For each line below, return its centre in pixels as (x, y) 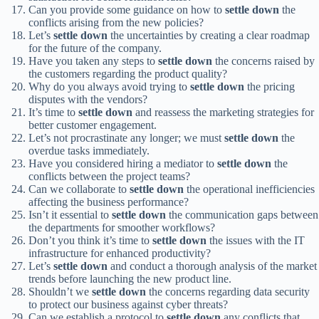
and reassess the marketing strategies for (223, 113)
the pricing (270, 87)
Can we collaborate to (79, 189)
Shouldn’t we (60, 292)
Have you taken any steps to (93, 61)
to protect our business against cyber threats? (128, 305)
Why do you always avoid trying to (109, 87)
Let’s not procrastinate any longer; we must (126, 138)
